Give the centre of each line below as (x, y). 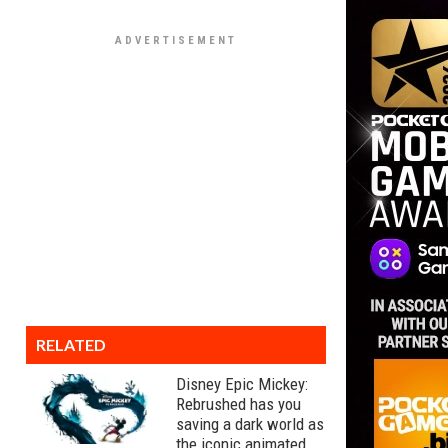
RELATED (71, 344)
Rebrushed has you (238, 404)
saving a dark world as (250, 424)
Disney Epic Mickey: (242, 384)
